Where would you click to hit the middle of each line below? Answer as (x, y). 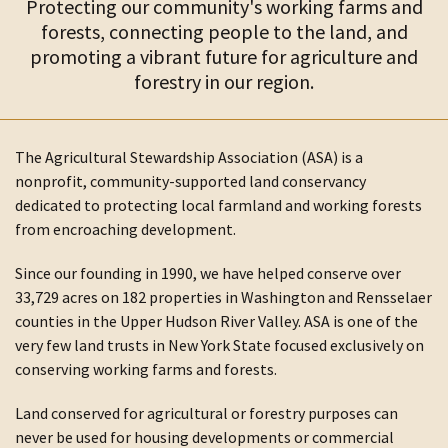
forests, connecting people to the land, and (224, 31)
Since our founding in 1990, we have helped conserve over (208, 273)
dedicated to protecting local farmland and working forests (218, 205)
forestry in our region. (224, 81)
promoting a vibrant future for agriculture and (224, 56)
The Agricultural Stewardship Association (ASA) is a (189, 157)
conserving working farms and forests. (146, 369)
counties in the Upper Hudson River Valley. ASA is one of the (216, 321)
